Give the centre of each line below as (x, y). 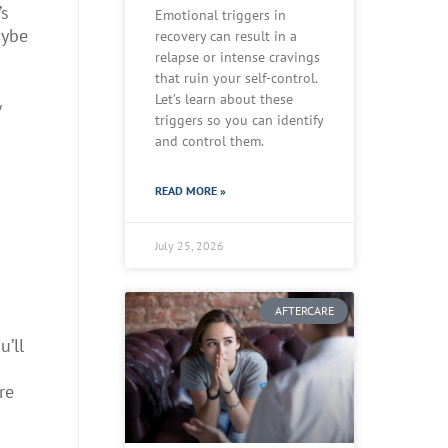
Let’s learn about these (224, 99)
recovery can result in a (226, 36)
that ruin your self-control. (236, 78)
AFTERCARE (304, 311)
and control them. (209, 141)
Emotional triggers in (220, 15)
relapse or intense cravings (237, 57)
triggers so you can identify (239, 120)
